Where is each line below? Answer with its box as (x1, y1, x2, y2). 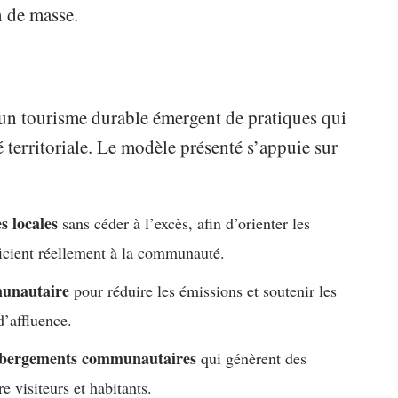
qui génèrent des (196, 347, 307, 370)
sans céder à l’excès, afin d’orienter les (58, 212, 311, 235)
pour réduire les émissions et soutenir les (69, 280, 338, 302)
